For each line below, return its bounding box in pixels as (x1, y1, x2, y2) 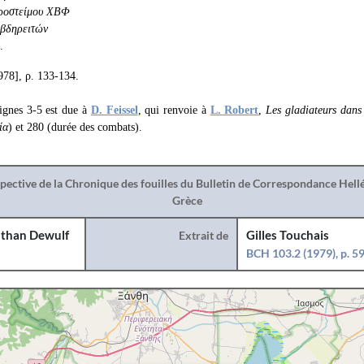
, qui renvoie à (137, 104, 210, 116)
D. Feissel (90, 104, 138, 116)
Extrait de (179, 228, 229, 242)
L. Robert (210, 104, 259, 116)
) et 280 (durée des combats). (8, 121, 142, 133)
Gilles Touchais (246, 228, 330, 242)
